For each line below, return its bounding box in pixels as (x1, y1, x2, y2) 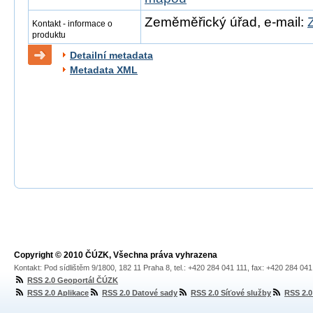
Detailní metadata (70, 50, 153, 61)
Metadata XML (70, 64, 138, 75)
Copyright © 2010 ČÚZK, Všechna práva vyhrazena (14, 250, 217, 260)
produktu (32, 30, 66, 40)
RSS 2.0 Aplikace (27, 289, 89, 297)
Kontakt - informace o (32, 19, 112, 29)
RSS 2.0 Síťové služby (191, 289, 271, 297)
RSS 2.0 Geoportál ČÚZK (27, 276, 118, 284)
